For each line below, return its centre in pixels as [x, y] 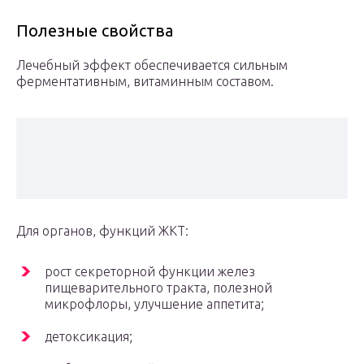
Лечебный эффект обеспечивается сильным [152, 65]
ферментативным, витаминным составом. [145, 82]
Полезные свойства [95, 31]
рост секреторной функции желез [150, 272]
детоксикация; [89, 337]
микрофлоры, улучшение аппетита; [154, 304]
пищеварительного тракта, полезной [158, 288]
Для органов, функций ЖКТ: [102, 231]
